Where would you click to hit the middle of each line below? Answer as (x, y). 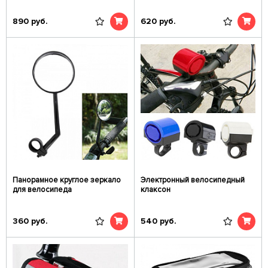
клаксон (155, 190)
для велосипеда (42, 190)
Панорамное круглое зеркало (67, 180)
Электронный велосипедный (192, 180)
